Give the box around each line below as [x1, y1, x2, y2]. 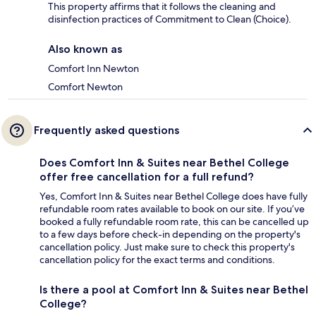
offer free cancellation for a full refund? [39, 170, 254, 184]
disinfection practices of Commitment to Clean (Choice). [48, 13, 291, 26]
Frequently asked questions [34, 123, 179, 138]
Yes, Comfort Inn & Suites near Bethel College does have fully [39, 190, 308, 203]
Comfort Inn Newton [48, 62, 139, 75]
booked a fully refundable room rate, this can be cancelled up [39, 215, 309, 229]
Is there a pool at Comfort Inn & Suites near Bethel [39, 283, 308, 297]
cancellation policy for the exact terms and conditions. [39, 253, 275, 267]
